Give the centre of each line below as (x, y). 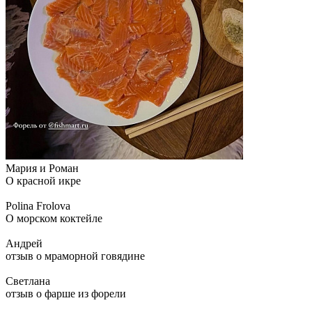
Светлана (28, 281)
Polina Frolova (38, 206)
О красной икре (43, 181)
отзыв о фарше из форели (66, 294)
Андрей (24, 244)
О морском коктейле (54, 219)
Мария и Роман (42, 169)
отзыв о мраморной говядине (75, 256)
